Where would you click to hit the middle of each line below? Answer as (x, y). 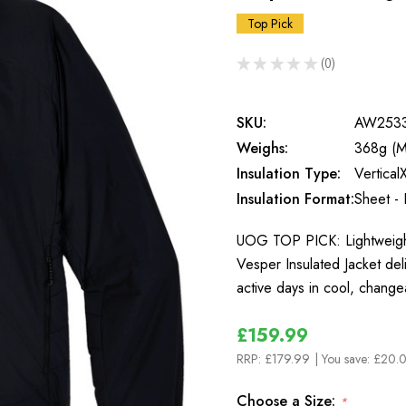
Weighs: (262, 148)
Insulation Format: (295, 199)
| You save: (344, 359)
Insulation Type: (289, 174)
